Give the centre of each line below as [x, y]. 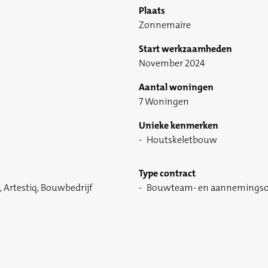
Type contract [167, 173]
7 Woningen [164, 102]
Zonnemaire [165, 25]
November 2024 [172, 63]
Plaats [152, 11]
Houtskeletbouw [182, 140]
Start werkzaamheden [185, 49]
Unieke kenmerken [179, 126]
